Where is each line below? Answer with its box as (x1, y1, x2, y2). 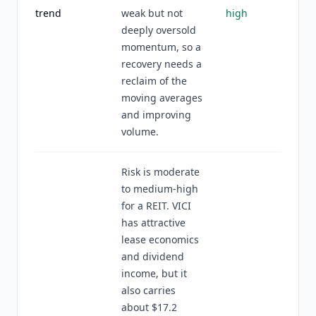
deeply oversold (121, 23, 196, 37)
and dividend (121, 250, 184, 263)
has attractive (121, 216, 186, 229)
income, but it (121, 267, 187, 280)
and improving (121, 108, 191, 121)
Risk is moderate (121, 165, 200, 178)
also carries (121, 284, 176, 297)
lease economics (121, 233, 199, 246)
